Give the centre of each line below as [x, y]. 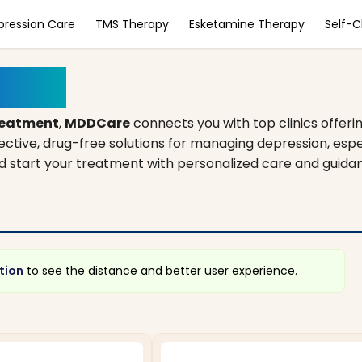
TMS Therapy [132, 24]
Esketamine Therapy [247, 24]
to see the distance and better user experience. [160, 271]
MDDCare [97, 123]
